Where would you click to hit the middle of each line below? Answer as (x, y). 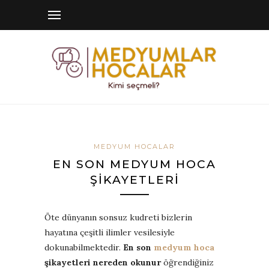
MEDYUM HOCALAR (134, 146)
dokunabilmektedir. (84, 247)
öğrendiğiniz (187, 262)
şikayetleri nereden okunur (103, 262)
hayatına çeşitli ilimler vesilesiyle (110, 232)
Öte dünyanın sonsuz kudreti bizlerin (118, 217)
